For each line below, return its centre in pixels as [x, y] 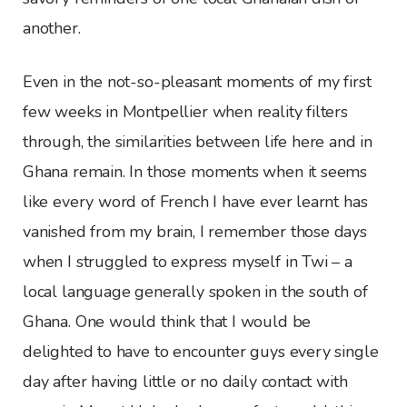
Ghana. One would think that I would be [167, 321]
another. [52, 28]
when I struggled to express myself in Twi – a [188, 261]
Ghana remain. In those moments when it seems [195, 171]
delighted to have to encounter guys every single [201, 351]
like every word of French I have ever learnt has [195, 201]
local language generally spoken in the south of [195, 291]
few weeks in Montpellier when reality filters [185, 111]
